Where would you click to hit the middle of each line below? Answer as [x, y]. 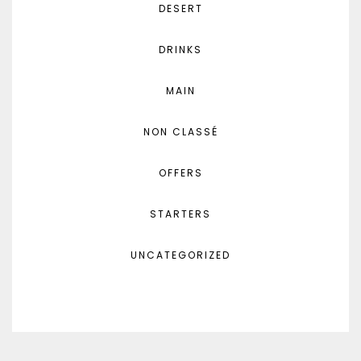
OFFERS [180, 173]
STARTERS [180, 214]
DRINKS [180, 50]
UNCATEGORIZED [180, 255]
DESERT [180, 9]
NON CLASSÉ [180, 132]
